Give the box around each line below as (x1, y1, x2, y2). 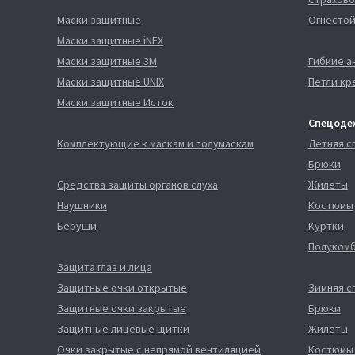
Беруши (57, 219, 97, 233)
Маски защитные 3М (57, 54, 157, 68)
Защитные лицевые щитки (57, 322, 189, 336)
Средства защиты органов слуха (57, 177, 218, 192)
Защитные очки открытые (57, 281, 187, 295)
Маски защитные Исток (57, 95, 174, 109)
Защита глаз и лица (57, 260, 152, 274)
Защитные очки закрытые (57, 301, 186, 315)
